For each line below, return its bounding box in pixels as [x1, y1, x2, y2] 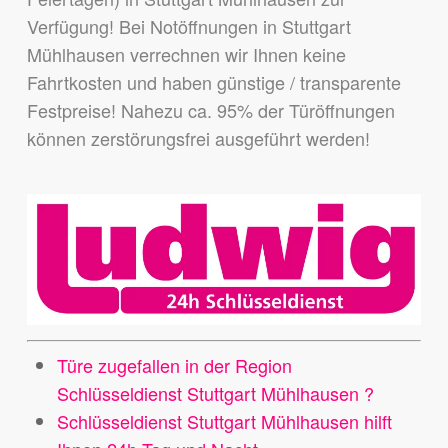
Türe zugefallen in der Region [56, 352, 292, 379]
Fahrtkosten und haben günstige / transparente [26, 69, 401, 95]
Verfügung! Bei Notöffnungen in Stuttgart [26, 13, 351, 39]
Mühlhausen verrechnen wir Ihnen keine [26, 41, 346, 67]
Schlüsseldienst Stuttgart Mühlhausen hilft [56, 408, 392, 435]
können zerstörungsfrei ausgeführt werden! [26, 125, 370, 151]
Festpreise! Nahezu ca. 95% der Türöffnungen [26, 97, 395, 123]
